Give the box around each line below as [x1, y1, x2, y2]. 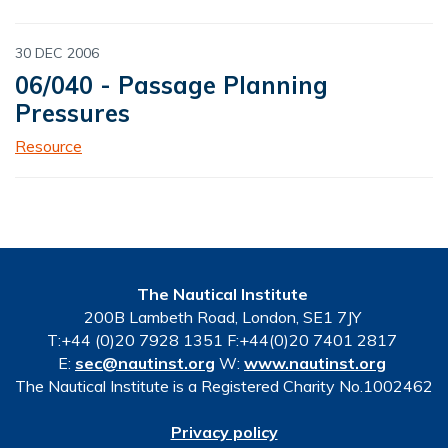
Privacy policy [170, 421, 278, 442]
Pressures [15, 97, 130, 128]
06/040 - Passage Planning [15, 69, 328, 100]
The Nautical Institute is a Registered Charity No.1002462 [15, 375, 433, 396]
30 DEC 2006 [15, 43, 99, 62]
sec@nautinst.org [75, 352, 215, 373]
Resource [15, 135, 82, 156]
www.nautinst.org [244, 352, 386, 373]
